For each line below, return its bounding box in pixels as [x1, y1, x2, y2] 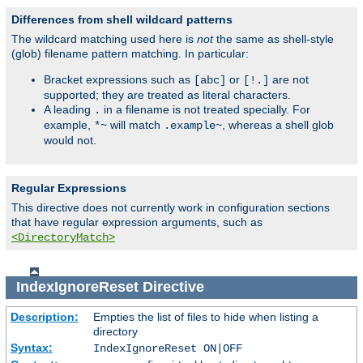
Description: [10, 310, 79, 323]
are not [269, 72, 309, 86]
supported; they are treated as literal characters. [44, 88, 291, 101]
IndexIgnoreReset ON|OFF [92, 341, 242, 355]
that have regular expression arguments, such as [11, 215, 263, 228]
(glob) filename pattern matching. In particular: [11, 46, 249, 60]
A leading [44, 102, 94, 116]
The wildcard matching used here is [11, 32, 197, 45]
